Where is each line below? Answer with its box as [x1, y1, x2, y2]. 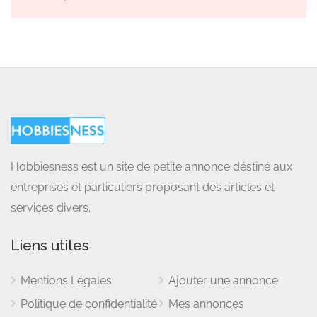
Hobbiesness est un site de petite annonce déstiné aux [11, 160, 292, 173]
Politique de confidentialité [21, 297, 157, 311]
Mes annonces [168, 297, 244, 311]
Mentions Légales [21, 274, 112, 287]
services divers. [11, 201, 91, 214]
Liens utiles [11, 236, 89, 254]
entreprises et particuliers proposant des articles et [11, 180, 275, 194]
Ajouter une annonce [168, 274, 278, 287]
